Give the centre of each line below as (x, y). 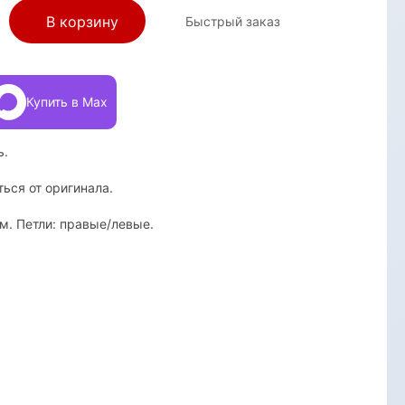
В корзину (83, 22)
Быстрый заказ (233, 21)
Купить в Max (67, 102)
